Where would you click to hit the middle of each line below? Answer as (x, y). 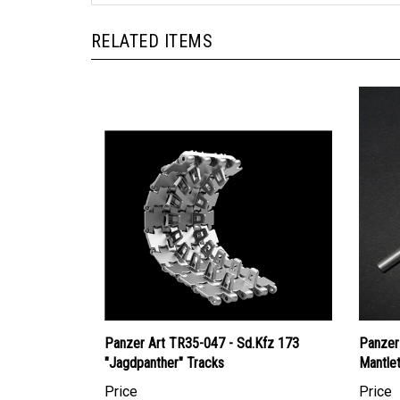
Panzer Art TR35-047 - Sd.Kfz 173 (202, 327)
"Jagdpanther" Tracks (164, 346)
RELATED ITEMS (152, 24)
